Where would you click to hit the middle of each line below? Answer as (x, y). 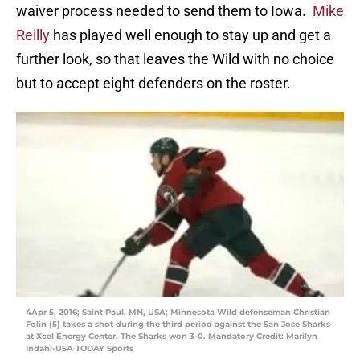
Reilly (35, 35)
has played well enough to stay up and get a (192, 35)
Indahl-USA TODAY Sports (80, 349)
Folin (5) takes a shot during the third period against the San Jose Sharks (178, 325)
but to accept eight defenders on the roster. (153, 84)
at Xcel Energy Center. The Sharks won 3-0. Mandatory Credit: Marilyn (172, 337)
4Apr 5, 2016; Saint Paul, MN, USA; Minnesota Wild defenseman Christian (178, 313)
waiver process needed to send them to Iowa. (164, 11)
